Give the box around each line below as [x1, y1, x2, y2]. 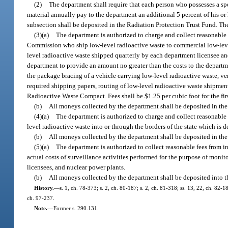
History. [34, 184, 54, 191]
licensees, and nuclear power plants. [27, 163, 126, 171]
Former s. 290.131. [53, 205, 99, 211]
